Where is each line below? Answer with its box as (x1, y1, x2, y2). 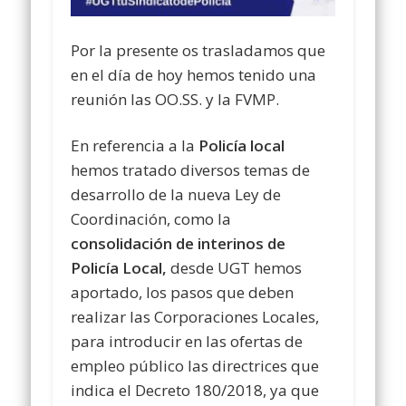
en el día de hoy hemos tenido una (71, 64, 317, 86)
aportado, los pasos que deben (71, 282, 295, 304)
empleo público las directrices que (71, 355, 320, 377)
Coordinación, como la (71, 208, 232, 230)
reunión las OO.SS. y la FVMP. (71, 89, 280, 111)
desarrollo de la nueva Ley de (71, 184, 282, 206)
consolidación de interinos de (71, 233, 286, 255)
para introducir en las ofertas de (71, 331, 304, 353)
